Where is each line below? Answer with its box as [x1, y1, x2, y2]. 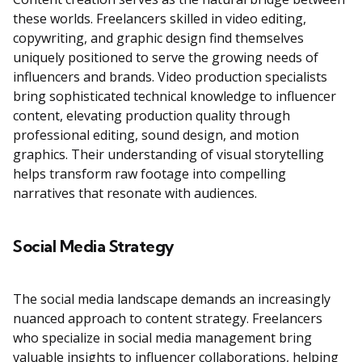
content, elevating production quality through [13, 107, 290, 125]
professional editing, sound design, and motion [13, 126, 299, 145]
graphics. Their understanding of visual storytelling [13, 145, 324, 164]
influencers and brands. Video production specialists [13, 68, 327, 86]
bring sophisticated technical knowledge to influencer [13, 87, 336, 106]
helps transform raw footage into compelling [13, 165, 286, 183]
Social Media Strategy [13, 236, 175, 257]
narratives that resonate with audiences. [13, 184, 257, 203]
